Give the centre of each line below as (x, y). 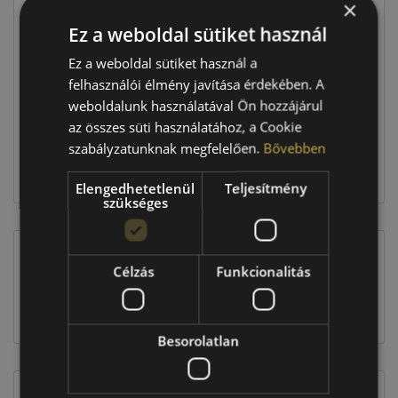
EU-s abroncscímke (135, 282)
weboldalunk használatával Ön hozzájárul (196, 105)
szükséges (135, 202)
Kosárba (199, 173)
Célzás (134, 271)
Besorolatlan (199, 340)
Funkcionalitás (263, 271)
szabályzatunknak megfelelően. (166, 147)
